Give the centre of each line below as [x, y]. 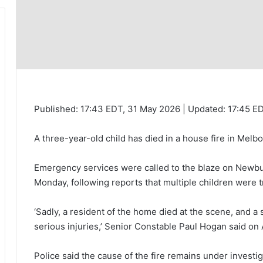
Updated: [207, 109]
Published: [56, 109]
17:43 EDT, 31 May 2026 [131, 109]
